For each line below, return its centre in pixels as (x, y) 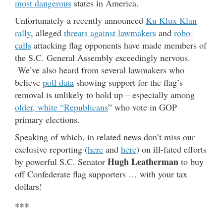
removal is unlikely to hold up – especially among (105, 94)
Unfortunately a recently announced (80, 20)
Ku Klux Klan (171, 20)
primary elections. (47, 119)
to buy (191, 161)
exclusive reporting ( (51, 149)
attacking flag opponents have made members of (119, 45)
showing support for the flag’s (128, 82)
